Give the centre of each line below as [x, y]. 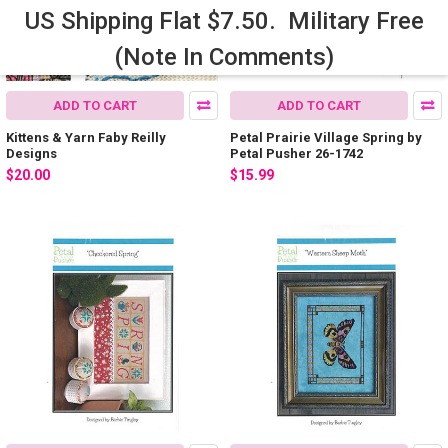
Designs [31, 153]
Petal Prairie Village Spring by [326, 137]
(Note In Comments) [224, 57]
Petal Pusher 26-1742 [296, 153]
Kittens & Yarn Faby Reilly [86, 137]
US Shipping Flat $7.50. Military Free [224, 21]
